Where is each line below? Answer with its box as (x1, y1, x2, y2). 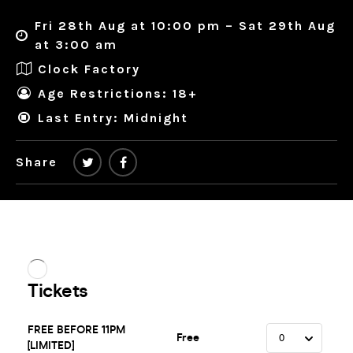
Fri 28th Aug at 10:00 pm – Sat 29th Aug (34, 18, 336, 34)
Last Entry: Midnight (38, 110, 188, 125)
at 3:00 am (34, 37, 117, 53)
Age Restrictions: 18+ (38, 85, 198, 101)
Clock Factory (38, 61, 140, 76)
